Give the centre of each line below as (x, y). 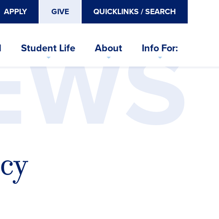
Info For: (160, 48)
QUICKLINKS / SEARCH (135, 11)
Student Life (48, 48)
